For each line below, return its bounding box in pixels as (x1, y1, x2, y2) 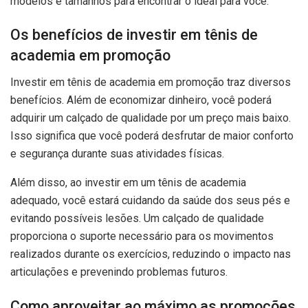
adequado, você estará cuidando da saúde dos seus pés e (10, 194, 290, 208)
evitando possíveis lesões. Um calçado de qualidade (10, 212, 264, 225)
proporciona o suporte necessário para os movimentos (10, 230, 274, 243)
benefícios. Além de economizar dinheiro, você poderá (10, 93, 272, 107)
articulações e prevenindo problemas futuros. (10, 265, 228, 279)
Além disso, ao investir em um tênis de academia (10, 176, 246, 190)
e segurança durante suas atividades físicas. (10, 147, 224, 161)
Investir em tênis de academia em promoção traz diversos (10, 76, 291, 89)
